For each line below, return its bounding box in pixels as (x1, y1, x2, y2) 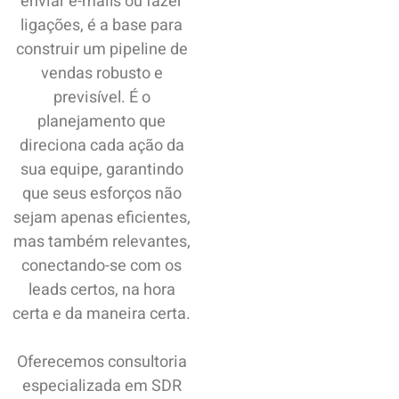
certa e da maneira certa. (12, 302, 191, 327)
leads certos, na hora (28, 278, 175, 303)
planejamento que (37, 110, 167, 134)
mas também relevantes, (12, 230, 191, 255)
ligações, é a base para (20, 13, 183, 38)
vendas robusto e (40, 61, 163, 86)
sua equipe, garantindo (20, 158, 183, 183)
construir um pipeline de (15, 37, 188, 62)
